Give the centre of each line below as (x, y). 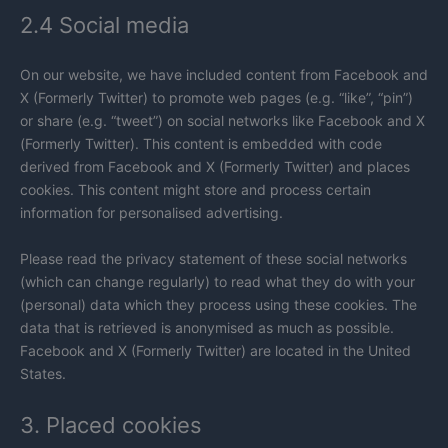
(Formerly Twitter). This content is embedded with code (201, 144)
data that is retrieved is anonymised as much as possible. (207, 327)
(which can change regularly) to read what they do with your (217, 281)
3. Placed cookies (111, 425)
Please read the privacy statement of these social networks (213, 258)
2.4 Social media (104, 25)
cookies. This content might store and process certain (195, 190)
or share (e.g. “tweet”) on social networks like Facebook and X (222, 121)
